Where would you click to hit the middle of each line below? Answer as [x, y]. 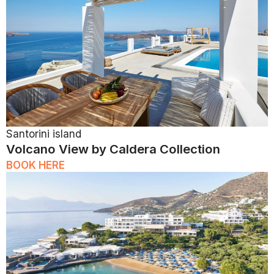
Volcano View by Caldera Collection [113, 149]
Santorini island [44, 133]
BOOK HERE [35, 165]
